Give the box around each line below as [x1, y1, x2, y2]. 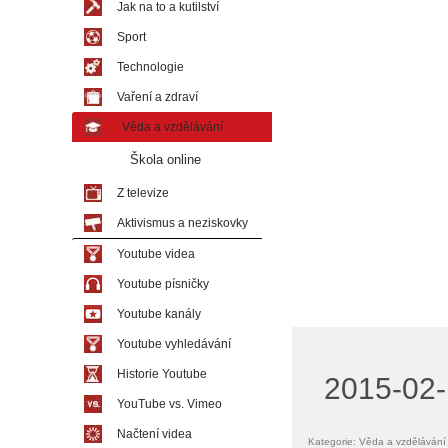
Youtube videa [117, 247, 195, 261]
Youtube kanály [117, 307, 201, 321]
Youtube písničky [117, 277, 209, 291]
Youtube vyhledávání [117, 337, 231, 351]
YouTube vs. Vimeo [117, 397, 222, 411]
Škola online [130, 152, 201, 167]
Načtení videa [117, 427, 192, 441]
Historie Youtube [117, 367, 207, 381]
